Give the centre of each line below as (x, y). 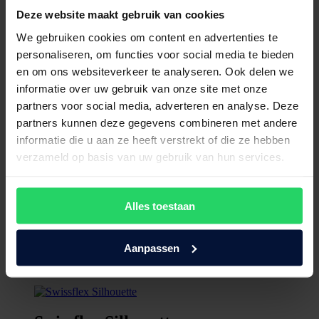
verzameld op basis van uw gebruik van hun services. (151, 156)
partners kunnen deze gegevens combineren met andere (157, 122)
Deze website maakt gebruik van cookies (121, 14)
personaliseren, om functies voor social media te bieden (155, 54)
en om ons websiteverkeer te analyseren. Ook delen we (155, 71)
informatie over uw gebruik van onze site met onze (142, 88)
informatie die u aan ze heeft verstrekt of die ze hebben (153, 139)
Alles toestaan (159, 206)
